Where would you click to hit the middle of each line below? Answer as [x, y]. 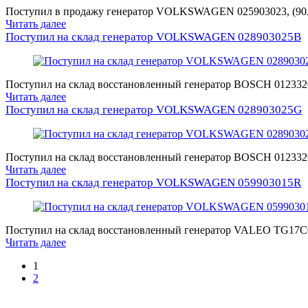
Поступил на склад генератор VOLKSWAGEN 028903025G [154, 109]
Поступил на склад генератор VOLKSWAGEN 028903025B [153, 36]
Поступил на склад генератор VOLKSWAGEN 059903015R [153, 182]
